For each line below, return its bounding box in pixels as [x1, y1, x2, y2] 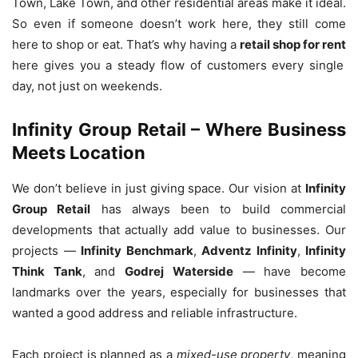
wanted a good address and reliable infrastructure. [12, 304, 297, 320]
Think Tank [12, 263, 82, 279]
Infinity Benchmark [81, 242, 193, 258]
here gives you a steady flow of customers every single [12, 57, 344, 73]
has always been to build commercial [90, 201, 347, 217]
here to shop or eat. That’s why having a [12, 36, 240, 52]
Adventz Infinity [201, 242, 297, 258]
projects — [12, 242, 81, 258]
